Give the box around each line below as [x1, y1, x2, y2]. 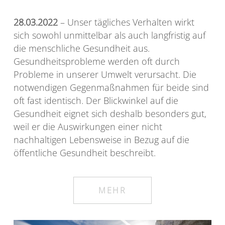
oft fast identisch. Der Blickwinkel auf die [14, 94, 178, 107]
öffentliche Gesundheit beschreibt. [14, 147, 156, 159]
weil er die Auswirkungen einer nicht [14, 121, 162, 133]
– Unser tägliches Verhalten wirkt [58, 16, 194, 29]
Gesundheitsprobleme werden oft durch [14, 55, 180, 68]
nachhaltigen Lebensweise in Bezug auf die [14, 134, 189, 146]
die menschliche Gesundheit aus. [14, 42, 150, 55]
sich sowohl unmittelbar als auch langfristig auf [14, 29, 205, 42]
